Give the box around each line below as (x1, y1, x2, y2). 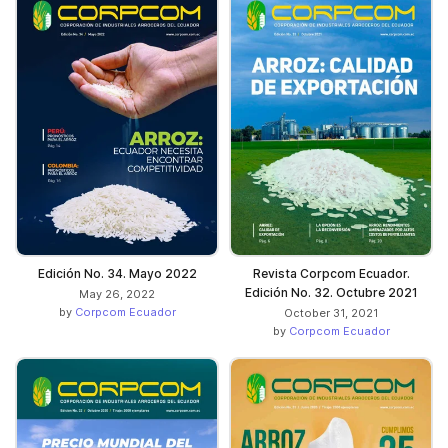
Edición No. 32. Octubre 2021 (244, 284, 418, 300)
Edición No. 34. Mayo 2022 (37, 265, 197, 281)
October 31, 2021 (284, 305, 378, 320)
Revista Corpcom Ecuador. (252, 265, 410, 281)
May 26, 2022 (79, 286, 155, 301)
